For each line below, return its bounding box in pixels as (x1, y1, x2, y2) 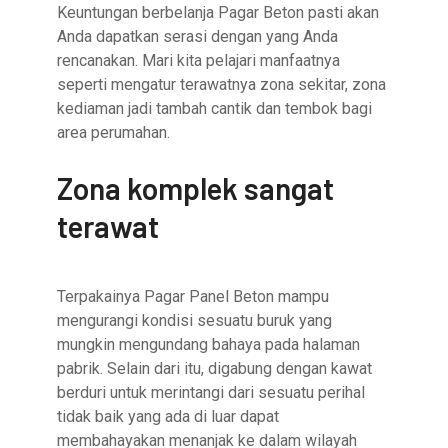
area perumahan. (57, 123, 171, 143)
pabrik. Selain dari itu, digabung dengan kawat (57, 359, 373, 379)
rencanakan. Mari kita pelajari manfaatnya (57, 51, 341, 71)
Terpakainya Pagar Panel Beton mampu (57, 287, 330, 307)
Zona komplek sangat (57, 170, 335, 207)
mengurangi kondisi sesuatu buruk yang (57, 311, 333, 331)
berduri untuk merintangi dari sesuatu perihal (57, 383, 366, 403)
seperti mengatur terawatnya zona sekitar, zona (57, 75, 387, 95)
